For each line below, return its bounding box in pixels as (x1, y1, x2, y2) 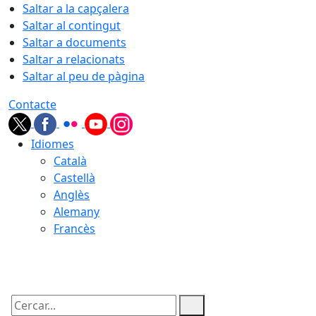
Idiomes (31, 136, 74, 152)
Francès (54, 221, 95, 236)
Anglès (54, 187, 90, 202)
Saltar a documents (23, 35, 126, 50)
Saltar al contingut (23, 18, 121, 33)
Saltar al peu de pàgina (23, 68, 145, 84)
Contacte (8, 97, 56, 112)
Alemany (54, 204, 99, 219)
